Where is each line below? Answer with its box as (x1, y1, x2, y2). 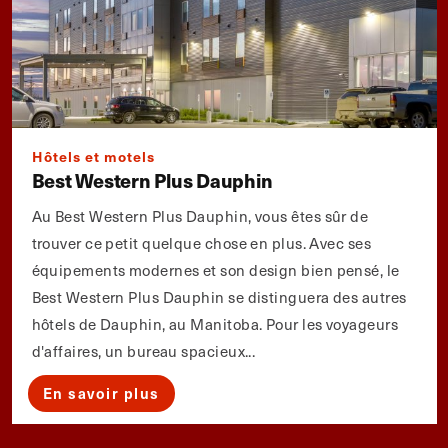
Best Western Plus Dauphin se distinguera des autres (31, 286, 407, 309)
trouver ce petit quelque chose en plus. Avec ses (31, 232, 372, 255)
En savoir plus (42, 383, 160, 404)
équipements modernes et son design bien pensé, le (31, 259, 400, 282)
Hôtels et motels (31, 146, 155, 167)
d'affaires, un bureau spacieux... (31, 340, 256, 363)
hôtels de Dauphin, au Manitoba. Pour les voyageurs (31, 313, 399, 336)
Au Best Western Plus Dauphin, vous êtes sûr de (31, 205, 369, 228)
